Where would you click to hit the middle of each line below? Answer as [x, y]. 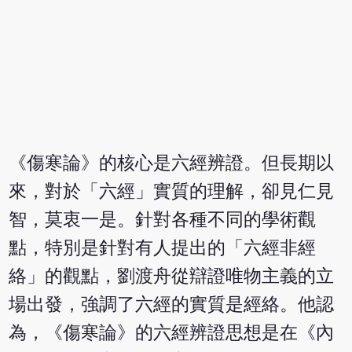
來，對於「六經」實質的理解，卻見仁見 [172, 192]
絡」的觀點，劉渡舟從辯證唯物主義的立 [172, 277]
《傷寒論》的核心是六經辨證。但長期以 [172, 163]
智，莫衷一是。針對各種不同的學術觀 [163, 220]
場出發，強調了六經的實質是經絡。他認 [172, 305]
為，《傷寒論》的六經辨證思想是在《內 [172, 333]
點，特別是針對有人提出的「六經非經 [163, 248]
